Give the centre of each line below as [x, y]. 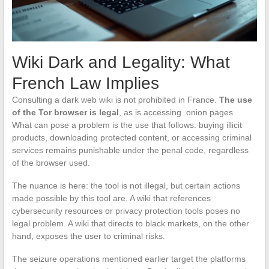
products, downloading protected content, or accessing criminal [131, 138]
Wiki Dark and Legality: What [121, 62]
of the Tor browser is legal [65, 113]
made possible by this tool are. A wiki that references [111, 198]
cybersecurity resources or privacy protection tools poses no [126, 211]
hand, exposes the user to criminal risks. [88, 236]
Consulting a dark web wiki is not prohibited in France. [115, 100]
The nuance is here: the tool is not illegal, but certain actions [126, 186]
